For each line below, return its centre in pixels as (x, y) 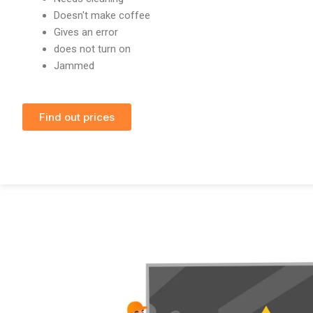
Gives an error (86, 32)
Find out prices (77, 117)
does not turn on (92, 49)
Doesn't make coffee (102, 15)
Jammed (74, 65)
